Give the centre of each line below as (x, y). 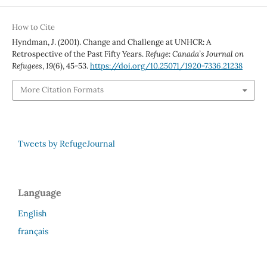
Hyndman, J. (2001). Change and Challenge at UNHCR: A (111, 42)
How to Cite (33, 27)
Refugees (27, 66)
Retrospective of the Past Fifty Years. (78, 54)
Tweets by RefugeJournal (66, 143)
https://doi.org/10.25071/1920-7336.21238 (166, 66)
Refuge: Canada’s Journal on (194, 54)
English (32, 213)
